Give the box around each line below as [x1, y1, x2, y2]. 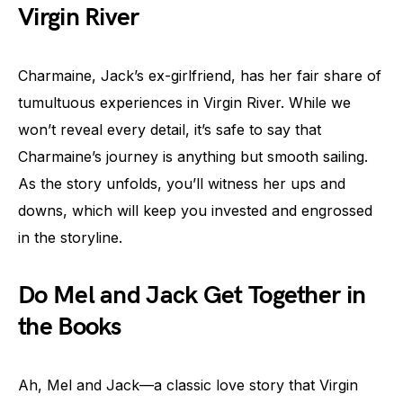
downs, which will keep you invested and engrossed [18, 201, 372, 219]
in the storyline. [18, 228, 122, 246]
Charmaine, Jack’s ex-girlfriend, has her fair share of [18, 67, 381, 85]
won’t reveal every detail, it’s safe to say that [18, 121, 321, 139]
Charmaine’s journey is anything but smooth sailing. [18, 148, 368, 166]
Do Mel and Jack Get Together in [18, 281, 366, 310]
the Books [18, 312, 121, 342]
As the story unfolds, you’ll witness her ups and [18, 175, 345, 193]
